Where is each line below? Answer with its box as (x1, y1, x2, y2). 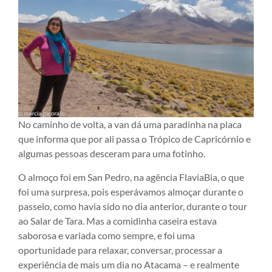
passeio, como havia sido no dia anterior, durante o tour (18, 200, 247, 212)
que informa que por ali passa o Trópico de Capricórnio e (18, 133, 251, 145)
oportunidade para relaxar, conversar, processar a (18, 243, 222, 256)
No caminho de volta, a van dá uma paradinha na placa (18, 118, 242, 131)
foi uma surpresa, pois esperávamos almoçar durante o (18, 185, 243, 197)
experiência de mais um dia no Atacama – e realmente (18, 258, 239, 270)
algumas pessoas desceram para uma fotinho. (18, 148, 205, 160)
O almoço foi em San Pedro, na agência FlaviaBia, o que (18, 171, 244, 183)
